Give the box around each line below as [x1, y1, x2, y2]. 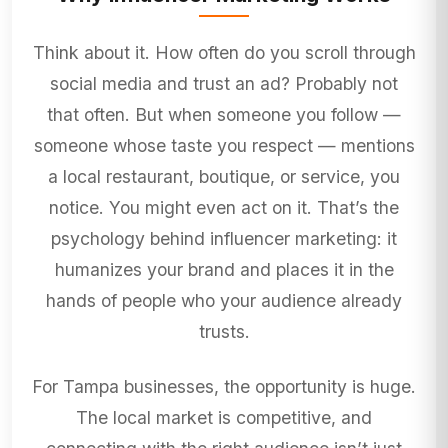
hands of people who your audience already [46, 290, 402, 312]
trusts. [198, 321, 250, 343]
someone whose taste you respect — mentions [33, 135, 415, 157]
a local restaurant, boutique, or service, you [48, 166, 400, 188]
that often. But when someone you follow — [47, 104, 401, 126]
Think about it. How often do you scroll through [32, 42, 416, 64]
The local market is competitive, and [76, 407, 372, 429]
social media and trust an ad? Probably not [50, 73, 398, 95]
